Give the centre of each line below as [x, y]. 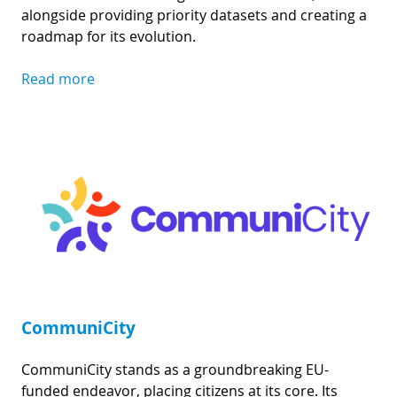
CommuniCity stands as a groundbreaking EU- [175, 369]
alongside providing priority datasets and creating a [194, 15]
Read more [58, 78]
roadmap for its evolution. [110, 36]
